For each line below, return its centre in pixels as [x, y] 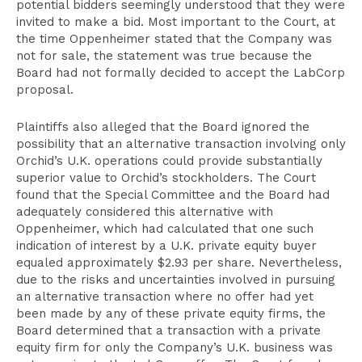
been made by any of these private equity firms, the [171, 314]
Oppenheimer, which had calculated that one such [165, 229]
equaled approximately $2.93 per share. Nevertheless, [179, 263]
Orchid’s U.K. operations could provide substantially [169, 161]
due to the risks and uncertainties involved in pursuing [176, 280]
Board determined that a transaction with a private [168, 330]
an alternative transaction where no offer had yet [165, 297]
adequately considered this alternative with [145, 212]
